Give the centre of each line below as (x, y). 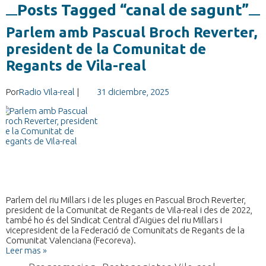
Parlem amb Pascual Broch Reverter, (132, 33)
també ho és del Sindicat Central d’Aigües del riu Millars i (114, 220)
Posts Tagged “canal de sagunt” (133, 10)
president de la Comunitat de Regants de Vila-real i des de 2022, (129, 210)
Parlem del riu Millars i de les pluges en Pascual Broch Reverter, (126, 200)
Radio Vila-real (47, 92)
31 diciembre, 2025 (133, 92)
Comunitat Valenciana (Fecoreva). (71, 240)
